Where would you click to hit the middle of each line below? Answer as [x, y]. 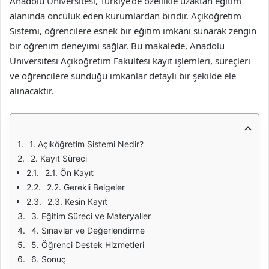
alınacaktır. [32, 91]
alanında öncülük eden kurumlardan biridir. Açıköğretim [125, 16]
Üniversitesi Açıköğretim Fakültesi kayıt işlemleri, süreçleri [130, 61]
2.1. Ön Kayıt [69, 173]
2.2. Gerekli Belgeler [86, 187]
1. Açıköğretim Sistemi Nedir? [86, 144]
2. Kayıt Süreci [59, 158]
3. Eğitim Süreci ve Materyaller [91, 216]
